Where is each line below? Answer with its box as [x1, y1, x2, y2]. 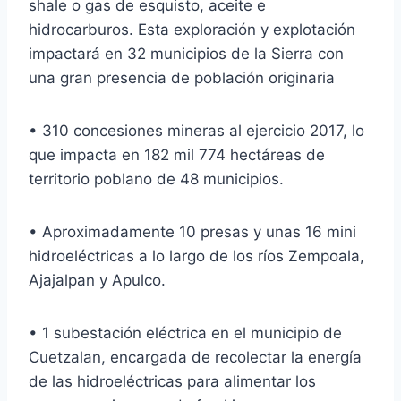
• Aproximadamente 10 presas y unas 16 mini [29, 222, 356, 241]
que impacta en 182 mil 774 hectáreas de [29, 145, 325, 164]
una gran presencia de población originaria [29, 68, 335, 87]
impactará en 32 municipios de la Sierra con [29, 44, 344, 63]
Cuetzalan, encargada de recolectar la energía [29, 347, 362, 366]
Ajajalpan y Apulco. [29, 270, 166, 289]
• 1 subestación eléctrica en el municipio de [29, 323, 342, 342]
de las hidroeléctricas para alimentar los [29, 371, 316, 390]
